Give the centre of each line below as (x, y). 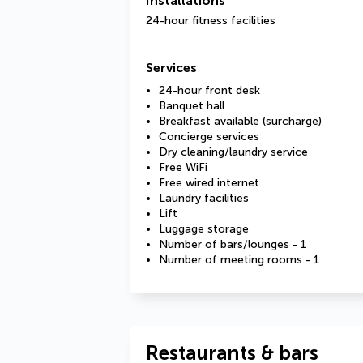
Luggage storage (204, 229)
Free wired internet (209, 183)
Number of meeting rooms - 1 (239, 260)
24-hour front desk (209, 90)
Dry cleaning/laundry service (233, 152)
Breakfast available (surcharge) (240, 121)
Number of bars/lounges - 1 (233, 244)
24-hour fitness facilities (211, 21)
